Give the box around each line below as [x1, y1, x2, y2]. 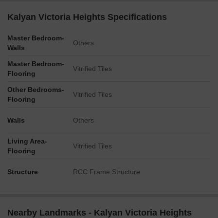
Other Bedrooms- [7, 86, 64, 93]
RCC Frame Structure [73, 168, 140, 176]
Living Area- [7, 137, 47, 145]
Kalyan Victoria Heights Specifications [7, 12, 167, 22]
